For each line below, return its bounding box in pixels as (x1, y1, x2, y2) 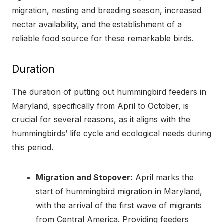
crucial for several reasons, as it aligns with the (12, 114, 190, 124)
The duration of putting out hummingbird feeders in (12, 86, 206, 97)
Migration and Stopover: (36, 172, 133, 182)
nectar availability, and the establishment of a (12, 19, 182, 29)
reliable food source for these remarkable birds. (12, 33, 194, 43)
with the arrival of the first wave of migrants (36, 200, 202, 210)
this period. (12, 142, 53, 152)
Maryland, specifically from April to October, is (12, 100, 189, 111)
